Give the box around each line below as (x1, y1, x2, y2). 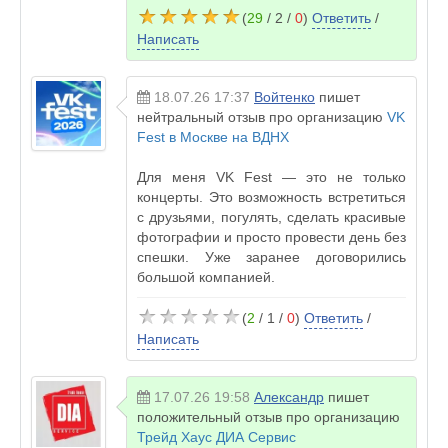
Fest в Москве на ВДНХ (137, 129, 289, 145)
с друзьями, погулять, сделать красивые (137, 209, 406, 225)
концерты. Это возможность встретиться (137, 189, 406, 205)
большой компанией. (137, 269, 275, 285)
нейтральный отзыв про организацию (137, 109, 387, 125)
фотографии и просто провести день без (137, 229, 406, 245)
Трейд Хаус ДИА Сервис (137, 429, 296, 445)
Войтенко (254, 89, 315, 105)
